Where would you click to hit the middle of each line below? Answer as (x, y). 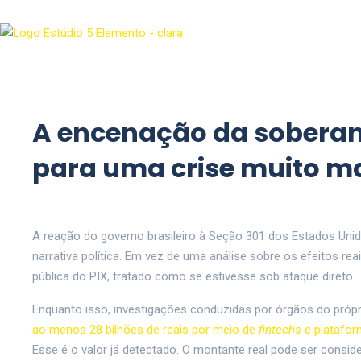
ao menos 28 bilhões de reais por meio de (145, 330)
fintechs (280, 330)
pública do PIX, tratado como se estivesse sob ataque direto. (194, 276)
